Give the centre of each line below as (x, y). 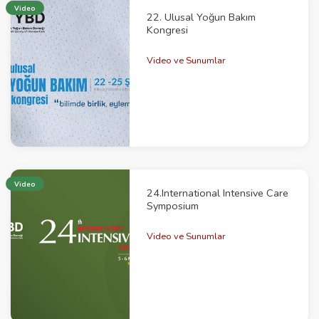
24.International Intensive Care (218, 193)
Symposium (173, 206)
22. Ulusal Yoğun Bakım (202, 17)
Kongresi (168, 30)
